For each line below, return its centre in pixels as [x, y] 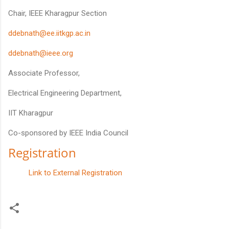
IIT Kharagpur [31, 113]
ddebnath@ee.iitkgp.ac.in [49, 33]
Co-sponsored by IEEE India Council [68, 133]
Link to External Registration [75, 173]
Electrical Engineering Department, [65, 93]
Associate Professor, [44, 73]
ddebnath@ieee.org [41, 53]
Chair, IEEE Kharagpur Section [58, 14]
